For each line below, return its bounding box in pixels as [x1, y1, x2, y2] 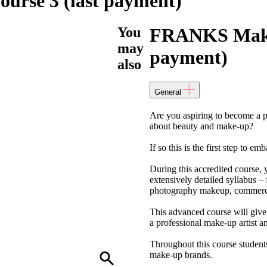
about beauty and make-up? [149, 120, 253, 131]
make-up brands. [149, 249, 212, 260]
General [154, 87, 181, 97]
